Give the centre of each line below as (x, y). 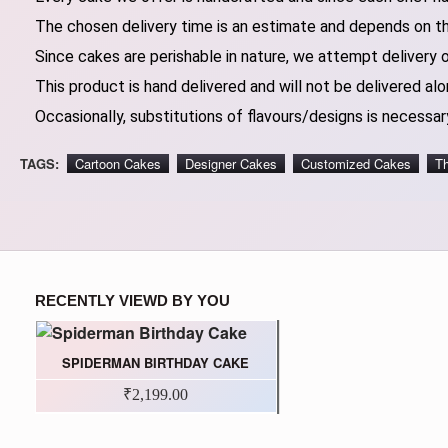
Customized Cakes (356, 164)
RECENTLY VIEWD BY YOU (132, 301)
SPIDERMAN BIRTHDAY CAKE (156, 363)
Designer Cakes (231, 164)
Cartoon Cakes (118, 164)
